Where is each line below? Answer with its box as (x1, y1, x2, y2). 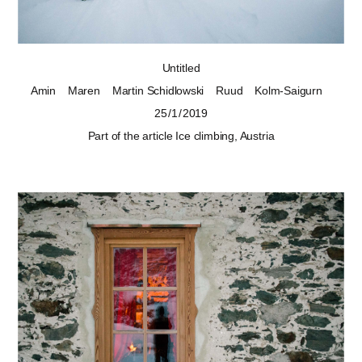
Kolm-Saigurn (255, 83, 322, 97)
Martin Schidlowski (112, 83, 204, 97)
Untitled (162, 61, 200, 74)
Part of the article (87, 128, 176, 142)
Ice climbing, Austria (175, 128, 275, 142)
